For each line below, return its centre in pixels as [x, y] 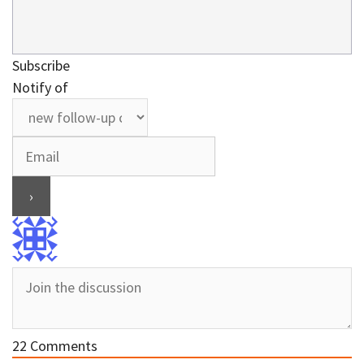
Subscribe [41, 66]
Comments [62, 346]
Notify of [40, 88]
